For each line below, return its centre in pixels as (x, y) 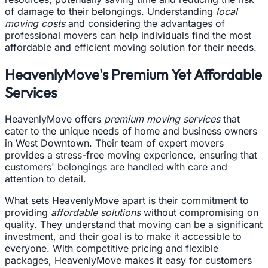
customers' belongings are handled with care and (116, 167)
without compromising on (200, 212)
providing (28, 212)
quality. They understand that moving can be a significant (134, 224)
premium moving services (162, 119)
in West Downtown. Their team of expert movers (114, 143)
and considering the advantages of (145, 24)
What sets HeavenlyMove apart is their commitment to (127, 200)
